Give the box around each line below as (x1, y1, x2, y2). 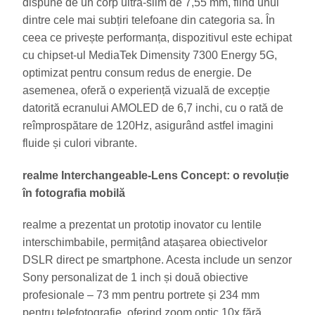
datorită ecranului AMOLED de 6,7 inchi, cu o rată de (22, 101, 283, 114)
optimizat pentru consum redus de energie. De (22, 66, 252, 79)
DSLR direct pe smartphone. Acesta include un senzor (22, 254, 292, 266)
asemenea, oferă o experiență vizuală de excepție (22, 84, 270, 96)
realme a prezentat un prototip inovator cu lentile (22, 219, 262, 231)
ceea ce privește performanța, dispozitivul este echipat (22, 31, 292, 44)
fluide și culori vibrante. (22, 136, 137, 149)
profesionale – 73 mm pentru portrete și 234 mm (22, 289, 259, 302)
